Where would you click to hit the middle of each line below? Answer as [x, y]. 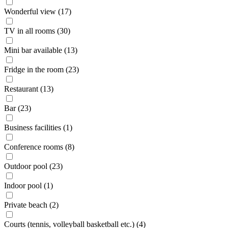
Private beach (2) [31, 205]
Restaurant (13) [29, 89]
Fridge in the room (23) [41, 69]
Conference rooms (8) [39, 147]
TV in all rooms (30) [37, 31]
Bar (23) [18, 108]
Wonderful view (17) [38, 11]
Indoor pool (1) [28, 185]
